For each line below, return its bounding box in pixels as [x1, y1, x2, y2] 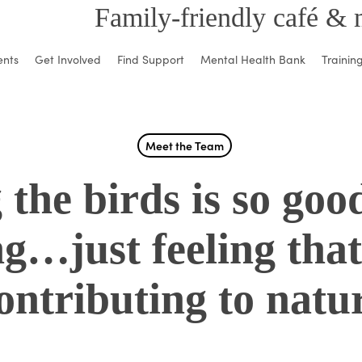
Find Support [117, 50, 184, 67]
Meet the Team [145, 137, 224, 154]
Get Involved [35, 50, 101, 67]
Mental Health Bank [200, 50, 305, 67]
